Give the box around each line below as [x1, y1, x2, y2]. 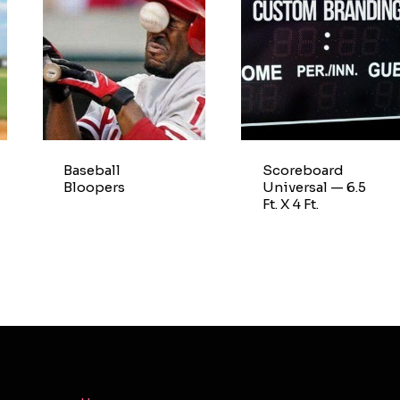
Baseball [63, 161, 121, 179]
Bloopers [63, 178, 126, 196]
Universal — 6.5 [262, 178, 366, 196]
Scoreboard [262, 161, 344, 179]
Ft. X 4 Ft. [262, 195, 319, 212]
